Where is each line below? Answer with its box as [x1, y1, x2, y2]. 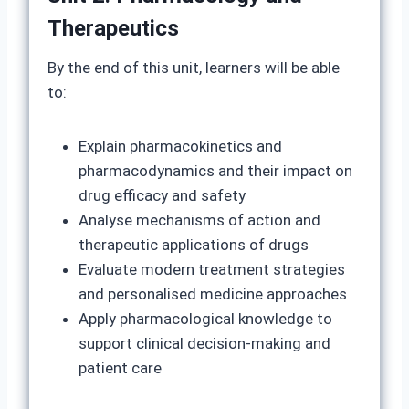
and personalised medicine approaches [79, 285, 347, 303]
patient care [79, 359, 162, 377]
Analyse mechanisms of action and [79, 211, 320, 229]
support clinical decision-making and [79, 334, 330, 352]
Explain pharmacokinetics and [79, 137, 282, 155]
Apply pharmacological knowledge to [79, 309, 332, 328]
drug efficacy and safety [79, 186, 246, 204]
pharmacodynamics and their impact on [79, 162, 352, 180]
